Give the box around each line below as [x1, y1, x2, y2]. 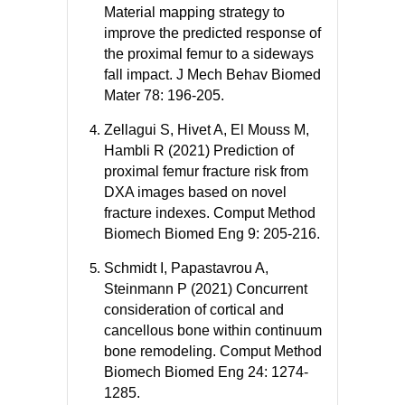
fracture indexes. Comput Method [104, 204, 316, 221]
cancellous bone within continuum [104, 322, 322, 338]
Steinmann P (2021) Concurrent [104, 280, 307, 297]
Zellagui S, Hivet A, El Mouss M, [104, 121, 309, 137]
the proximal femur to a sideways [104, 45, 314, 61]
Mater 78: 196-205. [104, 87, 224, 103]
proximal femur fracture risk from [104, 163, 308, 179]
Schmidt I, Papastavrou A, [104, 259, 268, 276]
